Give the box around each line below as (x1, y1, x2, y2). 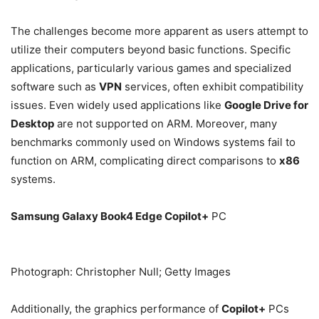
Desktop (11, 117, 54, 131)
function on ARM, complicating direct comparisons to (11, 154, 279, 168)
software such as (11, 80, 99, 94)
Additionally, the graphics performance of (11, 302, 221, 316)
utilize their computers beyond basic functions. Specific (11, 43, 291, 57)
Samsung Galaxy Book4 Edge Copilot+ (11, 209, 209, 224)
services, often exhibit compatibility (122, 80, 303, 94)
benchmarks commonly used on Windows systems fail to (11, 135, 296, 150)
